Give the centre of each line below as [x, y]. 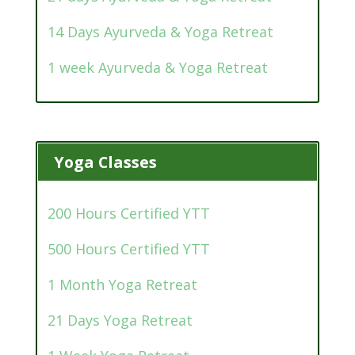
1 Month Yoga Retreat [122, 284]
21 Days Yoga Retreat [120, 320]
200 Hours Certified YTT [128, 213]
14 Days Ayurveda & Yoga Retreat [160, 32]
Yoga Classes [105, 162]
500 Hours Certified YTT [128, 248]
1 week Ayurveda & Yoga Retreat [157, 68]
